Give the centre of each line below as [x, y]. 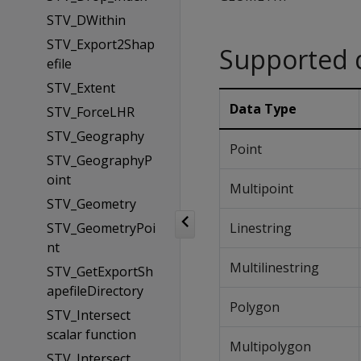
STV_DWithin [86, 20]
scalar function [91, 334]
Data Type [263, 109]
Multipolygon [270, 346]
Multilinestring [274, 268]
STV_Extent [81, 88]
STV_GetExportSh [100, 272]
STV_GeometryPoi [101, 228]
